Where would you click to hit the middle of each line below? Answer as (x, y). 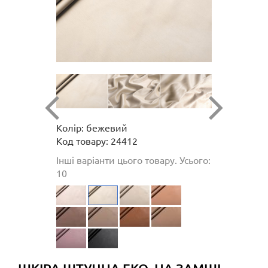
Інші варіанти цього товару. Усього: (133, 159)
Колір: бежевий (92, 127)
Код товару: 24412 (97, 140)
